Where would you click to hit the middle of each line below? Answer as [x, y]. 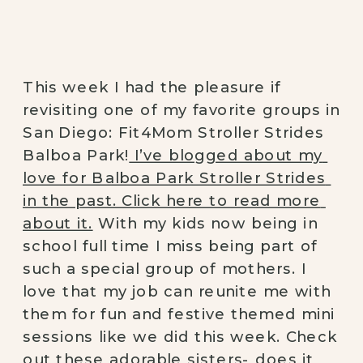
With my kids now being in [205, 223]
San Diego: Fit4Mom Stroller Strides [174, 132]
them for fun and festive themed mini [179, 314]
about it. [58, 223]
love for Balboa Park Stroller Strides [174, 178]
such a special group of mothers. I [165, 269]
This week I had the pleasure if [152, 87]
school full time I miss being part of [171, 246]
